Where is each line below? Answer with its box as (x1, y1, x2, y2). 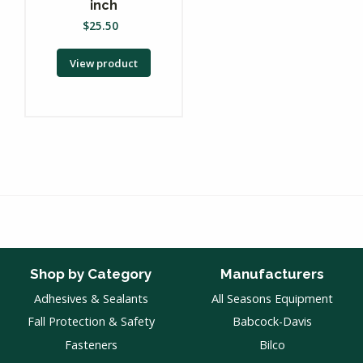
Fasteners (64, 336, 117, 352)
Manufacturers (220, 266, 324, 283)
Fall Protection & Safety (27, 314, 155, 330)
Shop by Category (30, 266, 152, 283)
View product (69, 55, 138, 70)
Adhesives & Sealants (33, 290, 148, 306)
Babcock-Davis (233, 314, 312, 330)
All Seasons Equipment (211, 290, 333, 306)
